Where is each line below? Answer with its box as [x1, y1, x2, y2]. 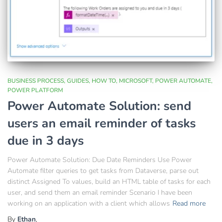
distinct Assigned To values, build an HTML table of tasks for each [7, 176, 211, 186]
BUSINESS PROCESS [7, 76, 64, 85]
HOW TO [92, 76, 116, 85]
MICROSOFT [119, 76, 152, 85]
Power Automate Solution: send [7, 97, 191, 114]
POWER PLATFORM [7, 86, 63, 94]
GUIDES [67, 76, 89, 85]
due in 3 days [7, 132, 84, 149]
